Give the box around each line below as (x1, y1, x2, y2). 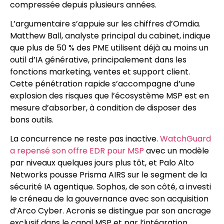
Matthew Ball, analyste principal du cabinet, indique (10, 30, 210, 42)
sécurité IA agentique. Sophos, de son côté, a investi (10, 181, 211, 193)
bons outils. (10, 114, 53, 126)
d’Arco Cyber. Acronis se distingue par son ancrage (10, 205, 211, 217)
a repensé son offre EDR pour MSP (10, 145, 144, 157)
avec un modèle (144, 145, 209, 157)
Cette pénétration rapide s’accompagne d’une (10, 78, 195, 90)
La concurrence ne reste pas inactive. (10, 133, 160, 145)
